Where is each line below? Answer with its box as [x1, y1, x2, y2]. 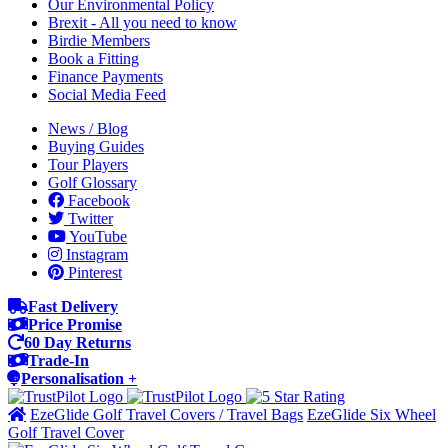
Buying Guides [48, 138, 144, 155]
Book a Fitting [48, 50, 139, 67]
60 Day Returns [24, 334, 131, 351]
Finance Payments [48, 68, 163, 85]
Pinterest [64, 264, 122, 281]
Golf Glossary [48, 174, 137, 191]
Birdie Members [48, 32, 150, 49]
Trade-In [28, 352, 89, 369]
